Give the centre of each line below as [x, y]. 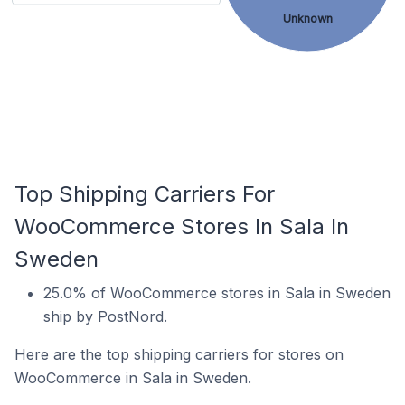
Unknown [307, 19]
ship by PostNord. [105, 316]
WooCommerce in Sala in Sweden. [133, 378]
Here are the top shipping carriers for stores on [179, 354]
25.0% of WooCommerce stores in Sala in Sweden [217, 293]
